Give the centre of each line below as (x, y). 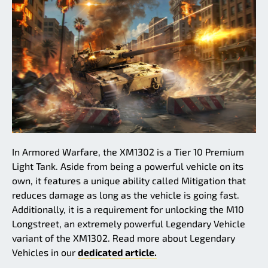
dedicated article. (117, 252)
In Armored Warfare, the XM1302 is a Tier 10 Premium (128, 151)
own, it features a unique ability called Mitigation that (129, 180)
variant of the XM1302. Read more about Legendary (124, 237)
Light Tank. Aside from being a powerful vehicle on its (128, 166)
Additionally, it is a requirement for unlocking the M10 (128, 209)
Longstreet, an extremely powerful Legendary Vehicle (129, 223)
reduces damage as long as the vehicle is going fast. (126, 194)
